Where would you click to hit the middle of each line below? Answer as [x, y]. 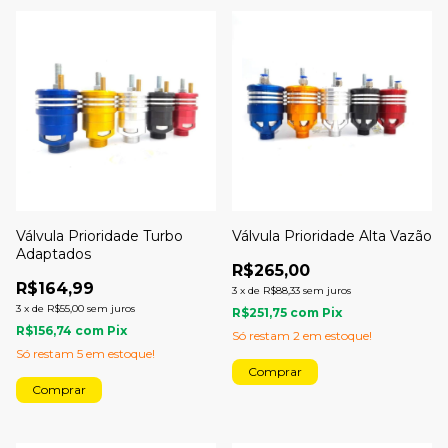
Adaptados [53, 254]
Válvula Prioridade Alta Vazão [332, 236]
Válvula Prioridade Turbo [99, 236]
